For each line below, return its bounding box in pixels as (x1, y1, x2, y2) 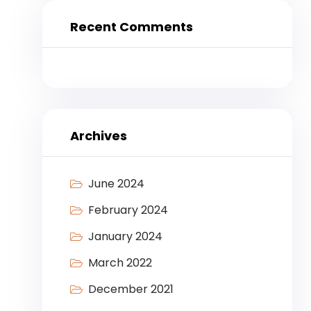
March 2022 (87, 255, 152, 271)
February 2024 (87, 202, 168, 219)
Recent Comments (70, 18, 193, 36)
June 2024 (87, 176, 144, 192)
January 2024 (87, 228, 162, 245)
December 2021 (87, 281, 174, 298)
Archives (70, 127, 127, 145)
